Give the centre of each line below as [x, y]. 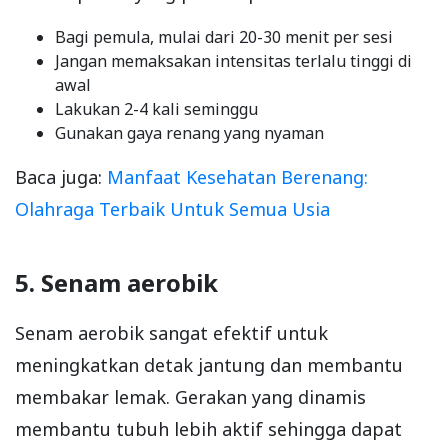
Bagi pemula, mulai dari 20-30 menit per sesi [224, 37]
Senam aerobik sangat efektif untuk [171, 333]
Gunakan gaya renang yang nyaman [189, 133]
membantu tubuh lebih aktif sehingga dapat [208, 429]
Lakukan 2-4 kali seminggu [156, 109]
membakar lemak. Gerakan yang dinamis [190, 397]
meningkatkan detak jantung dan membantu [209, 365]
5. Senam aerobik [116, 283]
